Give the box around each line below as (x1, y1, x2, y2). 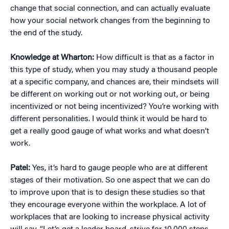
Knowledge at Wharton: (10, 54, 96, 62)
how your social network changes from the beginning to (10, 17, 210, 26)
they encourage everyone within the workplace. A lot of (10, 201, 206, 210)
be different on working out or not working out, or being (10, 90, 210, 99)
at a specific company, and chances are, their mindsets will (10, 78, 219, 87)
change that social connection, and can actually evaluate (10, 5, 210, 13)
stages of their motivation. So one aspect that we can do (10, 176, 210, 185)
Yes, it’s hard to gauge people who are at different (32, 164, 208, 173)
